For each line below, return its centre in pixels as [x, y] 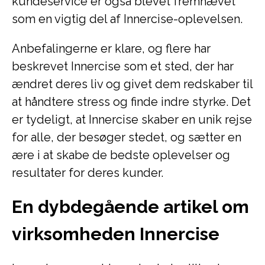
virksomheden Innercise [116, 234]
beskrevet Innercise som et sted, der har [123, 66]
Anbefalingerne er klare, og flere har [111, 49]
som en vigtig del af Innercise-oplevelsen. [127, 19]
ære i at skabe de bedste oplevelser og [121, 155]
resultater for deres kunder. [88, 173]
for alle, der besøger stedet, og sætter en [127, 137]
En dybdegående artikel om [130, 207]
